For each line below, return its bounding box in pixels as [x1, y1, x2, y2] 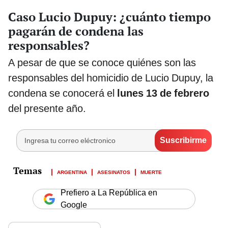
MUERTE [140, 167, 162, 176]
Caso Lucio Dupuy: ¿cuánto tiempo [8, 8, 211, 25]
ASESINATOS [97, 167, 130, 176]
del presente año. [8, 102, 86, 115]
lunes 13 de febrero [117, 87, 209, 99]
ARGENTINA [57, 167, 87, 176]
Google [61, 199, 87, 210]
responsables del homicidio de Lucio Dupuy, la [8, 71, 213, 84]
